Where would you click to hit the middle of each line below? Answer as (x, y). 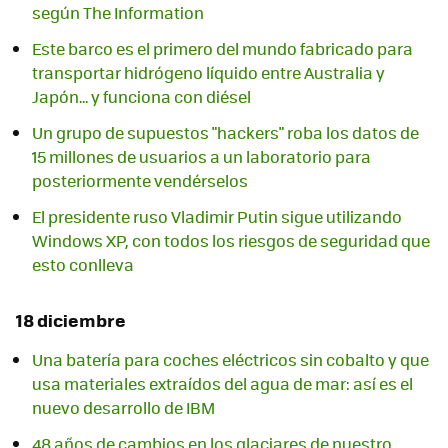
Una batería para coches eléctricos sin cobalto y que (230, 359)
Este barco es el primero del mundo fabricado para (222, 49)
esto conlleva (83, 265)
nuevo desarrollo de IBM (123, 407)
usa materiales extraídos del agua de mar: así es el (222, 383)
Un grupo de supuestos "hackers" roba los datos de (225, 133)
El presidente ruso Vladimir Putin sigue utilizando (217, 217)
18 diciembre (71, 320)
